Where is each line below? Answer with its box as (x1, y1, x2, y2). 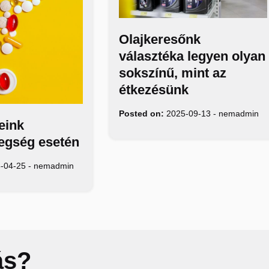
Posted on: (118, 109, 164, 119)
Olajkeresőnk (118, 32, 201, 47)
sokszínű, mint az (118, 65, 226, 81)
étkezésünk (118, 82, 189, 98)
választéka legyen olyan (118, 49, 265, 64)
